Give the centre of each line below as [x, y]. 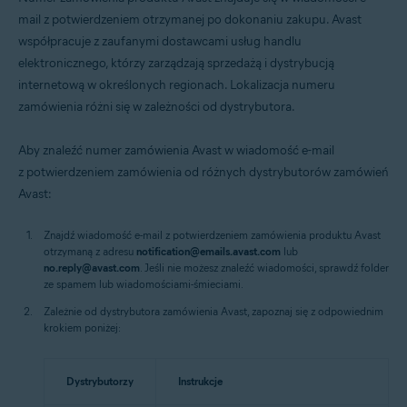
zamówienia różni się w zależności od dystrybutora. [157, 107]
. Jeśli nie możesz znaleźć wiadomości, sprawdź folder [264, 268]
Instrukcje [200, 381]
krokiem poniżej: [82, 328]
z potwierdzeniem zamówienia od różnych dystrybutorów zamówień [203, 172]
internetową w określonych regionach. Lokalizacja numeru [177, 85]
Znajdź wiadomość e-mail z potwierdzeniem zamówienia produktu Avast [212, 235]
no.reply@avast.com [92, 268]
